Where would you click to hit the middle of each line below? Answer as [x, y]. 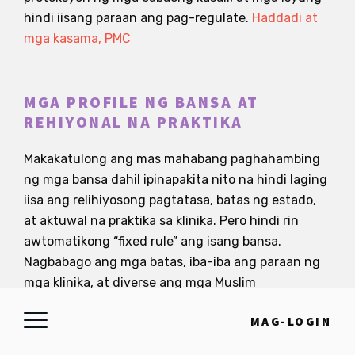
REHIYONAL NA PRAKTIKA [134, 122]
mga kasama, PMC [77, 38]
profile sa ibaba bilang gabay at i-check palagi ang [172, 323]
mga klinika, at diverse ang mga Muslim [140, 282]
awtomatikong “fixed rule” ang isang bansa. [153, 241]
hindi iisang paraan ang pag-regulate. [138, 17]
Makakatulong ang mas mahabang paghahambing [172, 158]
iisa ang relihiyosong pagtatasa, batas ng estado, [170, 200]
